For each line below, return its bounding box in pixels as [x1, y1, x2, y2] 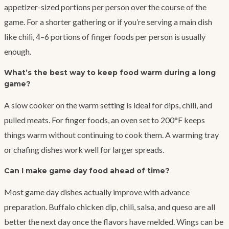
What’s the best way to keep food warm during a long [4, 67, 216, 77]
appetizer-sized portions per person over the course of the [4, 2, 207, 12]
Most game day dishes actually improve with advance [4, 187, 190, 197]
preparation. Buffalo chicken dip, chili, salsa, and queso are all [4, 201, 215, 212]
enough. [4, 46, 31, 56]
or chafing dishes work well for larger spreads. [4, 144, 164, 154]
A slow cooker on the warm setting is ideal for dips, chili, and [4, 100, 212, 110]
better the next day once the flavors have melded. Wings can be [4, 216, 223, 226]
